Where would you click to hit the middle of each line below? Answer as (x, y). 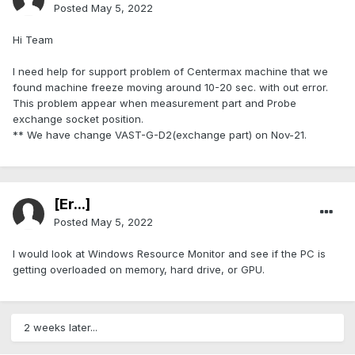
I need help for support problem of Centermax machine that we (170, 72)
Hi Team (33, 40)
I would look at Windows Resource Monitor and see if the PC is (169, 254)
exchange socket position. (78, 119)
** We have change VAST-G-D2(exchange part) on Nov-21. (160, 135)
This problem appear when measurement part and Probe (155, 103)
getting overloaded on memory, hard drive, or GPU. (139, 270)
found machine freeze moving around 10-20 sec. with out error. (170, 88)
